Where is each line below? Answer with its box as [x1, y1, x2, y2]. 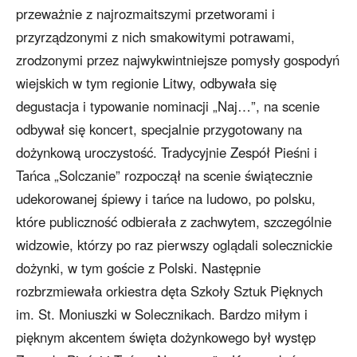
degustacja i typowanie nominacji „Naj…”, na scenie [16, 96, 320, 116]
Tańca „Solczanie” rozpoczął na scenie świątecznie [16, 166, 312, 186]
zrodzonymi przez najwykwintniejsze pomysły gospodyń [16, 50, 339, 70]
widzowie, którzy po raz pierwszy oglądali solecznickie [16, 235, 332, 255]
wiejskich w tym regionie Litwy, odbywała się [16, 73, 277, 93]
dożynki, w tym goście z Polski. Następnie [16, 258, 261, 278]
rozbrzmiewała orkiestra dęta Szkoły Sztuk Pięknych [16, 281, 323, 301]
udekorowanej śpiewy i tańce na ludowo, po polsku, [16, 189, 316, 209]
